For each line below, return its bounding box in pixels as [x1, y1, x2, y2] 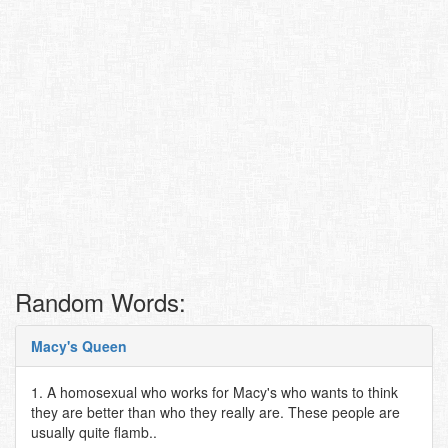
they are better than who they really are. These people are [31, 402, 400, 422]
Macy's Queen [31, 336, 127, 356]
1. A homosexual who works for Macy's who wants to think [31, 382, 398, 402]
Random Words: [15, 284, 186, 319]
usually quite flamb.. [31, 422, 157, 442]
